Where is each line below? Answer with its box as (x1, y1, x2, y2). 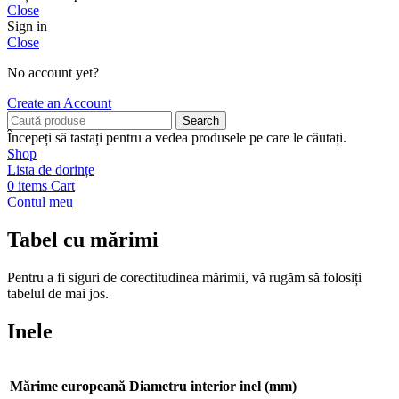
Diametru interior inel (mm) (129, 379, 297, 394)
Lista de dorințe (7, 162, 94, 178)
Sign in (7, 19, 47, 35)
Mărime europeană (10, 379, 126, 394)
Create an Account (7, 95, 111, 111)
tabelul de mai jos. (7, 286, 109, 302)
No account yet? (7, 65, 99, 81)
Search (183, 114, 219, 128)
